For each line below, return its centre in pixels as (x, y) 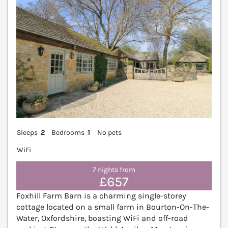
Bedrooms (68, 133)
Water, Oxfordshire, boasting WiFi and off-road (102, 218)
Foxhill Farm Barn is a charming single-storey (101, 196)
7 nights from (114, 169)
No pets (109, 133)
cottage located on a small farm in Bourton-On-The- (113, 207)
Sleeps (27, 133)
